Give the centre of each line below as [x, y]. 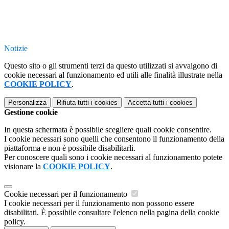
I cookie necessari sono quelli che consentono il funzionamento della [114, 139]
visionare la [24, 166]
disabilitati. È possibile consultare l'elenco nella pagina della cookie [112, 212]
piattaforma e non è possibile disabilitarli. [70, 148]
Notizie [16, 48]
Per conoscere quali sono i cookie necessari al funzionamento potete [113, 157]
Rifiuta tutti [73, 102]
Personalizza [27, 102]
